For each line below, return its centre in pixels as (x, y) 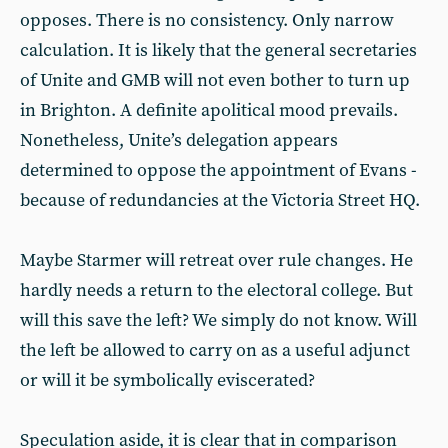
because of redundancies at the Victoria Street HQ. (220, 200)
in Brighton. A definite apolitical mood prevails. (209, 110)
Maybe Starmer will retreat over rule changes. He (216, 260)
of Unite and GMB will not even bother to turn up (215, 80)
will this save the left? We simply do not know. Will (218, 320)
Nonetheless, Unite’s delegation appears (179, 140)
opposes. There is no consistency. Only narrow (207, 20)
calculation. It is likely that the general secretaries (218, 50)
